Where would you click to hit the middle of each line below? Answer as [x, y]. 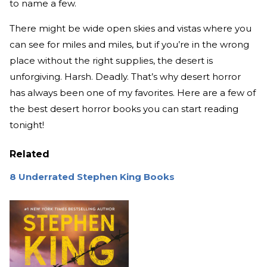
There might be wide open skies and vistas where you [131, 29]
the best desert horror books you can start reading [124, 109]
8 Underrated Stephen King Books [92, 177]
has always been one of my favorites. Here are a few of [133, 93]
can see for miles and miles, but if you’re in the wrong [129, 45]
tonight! [27, 125]
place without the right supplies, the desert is [111, 61]
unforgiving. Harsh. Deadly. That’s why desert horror [125, 77]
